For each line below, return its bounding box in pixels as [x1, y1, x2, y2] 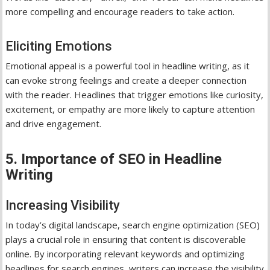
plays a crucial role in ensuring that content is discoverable [5, 233, 246, 245]
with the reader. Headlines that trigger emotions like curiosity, [5, 88, 264, 101]
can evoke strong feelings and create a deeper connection [5, 74, 247, 86]
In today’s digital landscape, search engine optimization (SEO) [5, 218, 260, 231]
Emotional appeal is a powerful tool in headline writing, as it [5, 59, 250, 72]
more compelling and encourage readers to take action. [5, 5, 235, 17]
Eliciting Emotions [5, 38, 113, 54]
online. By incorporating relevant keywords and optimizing [5, 247, 245, 260]
